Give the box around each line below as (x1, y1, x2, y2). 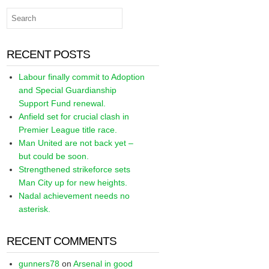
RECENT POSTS (7, 48, 91, 61)
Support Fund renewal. (19, 98, 106, 108)
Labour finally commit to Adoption (19, 72, 145, 82)
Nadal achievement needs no (19, 191, 130, 201)
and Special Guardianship (19, 85, 117, 95)
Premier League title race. (19, 125, 118, 134)
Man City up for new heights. (19, 178, 128, 187)
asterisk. (19, 204, 51, 214)
